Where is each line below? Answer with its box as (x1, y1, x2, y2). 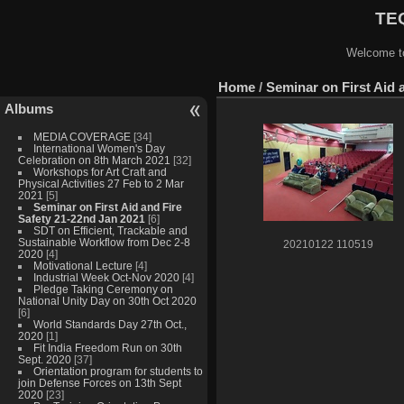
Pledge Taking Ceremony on (32, 282, 173, 295)
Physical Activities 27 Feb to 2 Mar (17, 177, 184, 189)
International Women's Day (32, 142, 165, 154)
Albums (5, 100, 53, 116)
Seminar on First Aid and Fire (32, 200, 182, 213)
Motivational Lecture (32, 259, 133, 271)
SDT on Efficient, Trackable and (32, 224, 188, 236)
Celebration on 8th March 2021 (17, 153, 170, 166)
